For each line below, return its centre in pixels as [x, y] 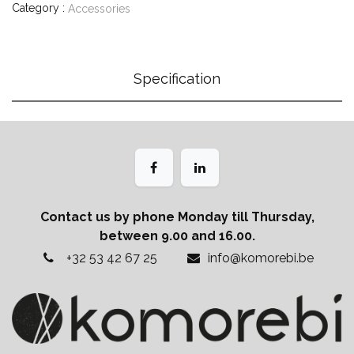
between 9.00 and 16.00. [177, 236]
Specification [177, 78]
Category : [38, 8]
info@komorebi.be [261, 258]
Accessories [99, 8]
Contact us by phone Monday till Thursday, [177, 217]
